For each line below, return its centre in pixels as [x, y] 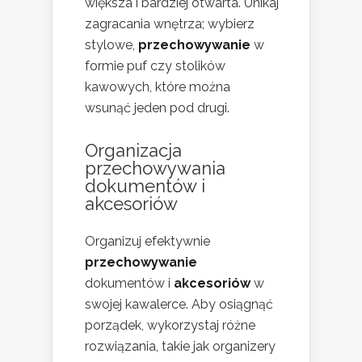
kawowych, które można [158, 87]
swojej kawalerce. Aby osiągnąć [179, 305]
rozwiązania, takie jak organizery [180, 347]
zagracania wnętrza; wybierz [170, 24]
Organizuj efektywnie [147, 242]
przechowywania [155, 168]
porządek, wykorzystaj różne [170, 326]
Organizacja [133, 151]
